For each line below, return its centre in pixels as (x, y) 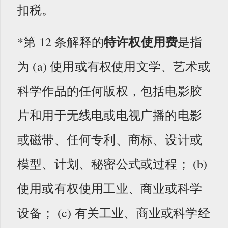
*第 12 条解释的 (61, 41)
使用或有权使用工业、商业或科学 (110, 188)
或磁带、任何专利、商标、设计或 (110, 139)
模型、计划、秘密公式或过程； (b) (112, 164)
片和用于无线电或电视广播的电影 (110, 115)
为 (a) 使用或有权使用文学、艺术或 (114, 66)
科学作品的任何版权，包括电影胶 (110, 90)
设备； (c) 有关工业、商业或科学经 (114, 212)
